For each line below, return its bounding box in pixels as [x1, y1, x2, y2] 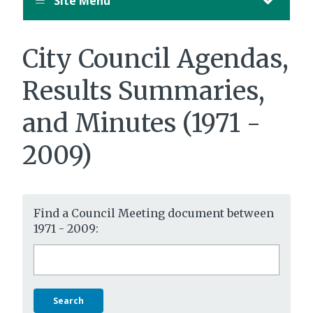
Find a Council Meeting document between [34, 205, 274, 220]
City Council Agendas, [22, 43, 289, 75]
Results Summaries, [22, 75, 265, 107]
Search [33, 242, 70, 259]
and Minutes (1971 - [22, 107, 261, 139]
